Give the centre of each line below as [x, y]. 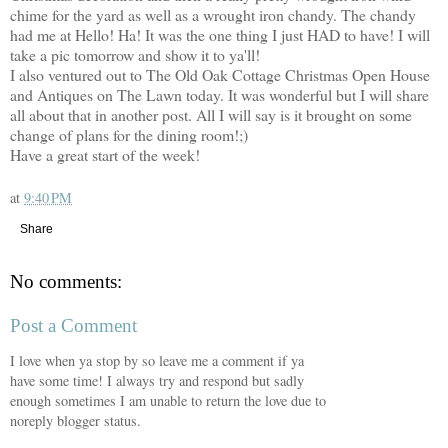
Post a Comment [73, 325]
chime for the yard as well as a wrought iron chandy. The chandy [213, 14]
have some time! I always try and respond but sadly [157, 381]
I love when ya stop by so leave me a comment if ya [157, 361]
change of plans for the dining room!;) [129, 134]
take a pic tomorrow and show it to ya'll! [135, 54]
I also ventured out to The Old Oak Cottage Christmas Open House [220, 74]
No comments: [66, 282]
